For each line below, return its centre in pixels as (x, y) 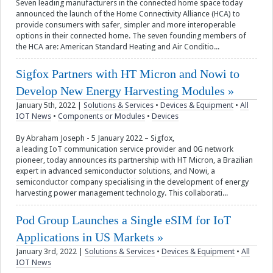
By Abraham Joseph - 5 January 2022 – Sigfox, (95, 138)
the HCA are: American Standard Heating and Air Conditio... (118, 47)
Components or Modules (101, 116)
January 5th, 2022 (46, 105)
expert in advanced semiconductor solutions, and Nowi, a (115, 171)
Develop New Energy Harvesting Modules (120, 91)
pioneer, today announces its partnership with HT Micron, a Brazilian (134, 160)
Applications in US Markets (85, 237)
